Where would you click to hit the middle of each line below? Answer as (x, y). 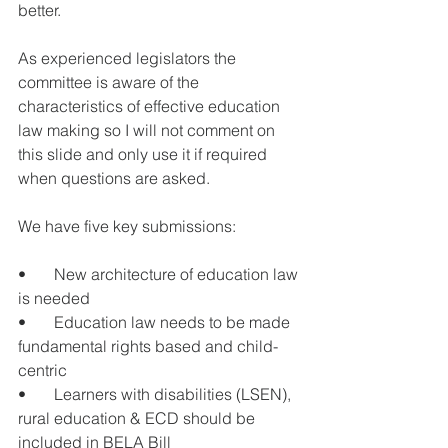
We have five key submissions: (129, 226)
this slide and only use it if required (144, 154)
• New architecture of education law (160, 274)
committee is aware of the (110, 82)
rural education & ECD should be (138, 418)
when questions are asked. (114, 178)
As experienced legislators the (129, 58)
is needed (54, 298)
